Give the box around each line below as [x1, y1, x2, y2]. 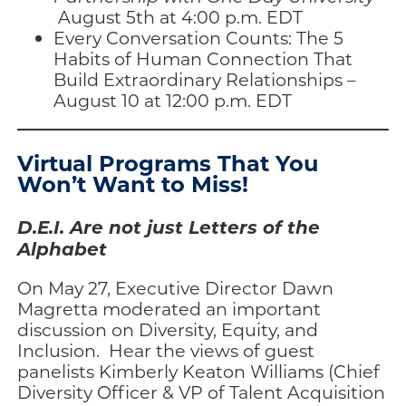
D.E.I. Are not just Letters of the [17, 213, 321, 238]
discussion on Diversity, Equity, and [17, 317, 319, 341]
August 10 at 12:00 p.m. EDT [53, 89, 293, 112]
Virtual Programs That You [17, 147, 319, 177]
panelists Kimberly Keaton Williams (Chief [17, 359, 381, 382]
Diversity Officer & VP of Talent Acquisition [17, 380, 386, 403]
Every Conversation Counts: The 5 [53, 26, 344, 50]
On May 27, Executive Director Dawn [17, 275, 334, 299]
